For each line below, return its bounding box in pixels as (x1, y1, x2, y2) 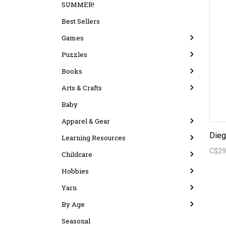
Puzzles (62, 50, 87, 59)
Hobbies (62, 166, 89, 176)
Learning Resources (62, 133, 126, 142)
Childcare (62, 150, 92, 159)
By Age (62, 200, 85, 209)
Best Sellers (62, 17, 100, 26)
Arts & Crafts (62, 83, 102, 92)
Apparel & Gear (62, 117, 110, 126)
